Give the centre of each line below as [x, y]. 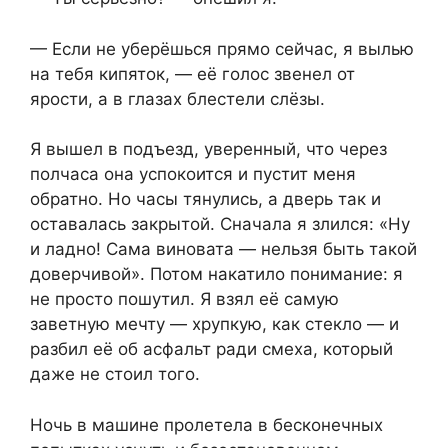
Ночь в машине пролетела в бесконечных [206, 424]
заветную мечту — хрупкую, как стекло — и [214, 324]
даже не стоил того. [115, 374]
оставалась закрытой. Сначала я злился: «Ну [220, 224]
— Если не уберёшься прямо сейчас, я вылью [222, 48]
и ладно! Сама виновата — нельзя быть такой [223, 249]
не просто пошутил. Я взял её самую [184, 299]
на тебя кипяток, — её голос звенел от [192, 73]
